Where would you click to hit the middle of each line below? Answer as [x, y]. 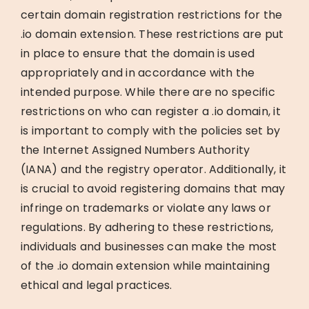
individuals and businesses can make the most [149, 246]
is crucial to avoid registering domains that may [153, 188]
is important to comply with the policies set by [150, 130]
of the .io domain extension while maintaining [145, 266]
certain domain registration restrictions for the [151, 14]
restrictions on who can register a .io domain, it [150, 111]
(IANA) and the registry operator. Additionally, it [153, 169]
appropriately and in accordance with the [138, 72]
